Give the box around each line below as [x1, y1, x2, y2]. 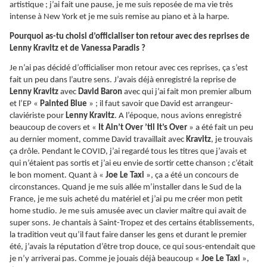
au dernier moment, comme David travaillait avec [10, 135, 186, 145]
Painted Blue [38, 100, 89, 109]
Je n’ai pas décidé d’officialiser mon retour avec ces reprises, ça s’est [10, 64, 248, 73]
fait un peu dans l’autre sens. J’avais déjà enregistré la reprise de [10, 76, 236, 85]
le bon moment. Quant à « [10, 171, 105, 181]
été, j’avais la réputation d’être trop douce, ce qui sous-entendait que [10, 243, 255, 252]
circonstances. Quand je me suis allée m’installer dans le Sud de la [10, 183, 241, 193]
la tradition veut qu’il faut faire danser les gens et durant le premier [10, 231, 247, 240]
